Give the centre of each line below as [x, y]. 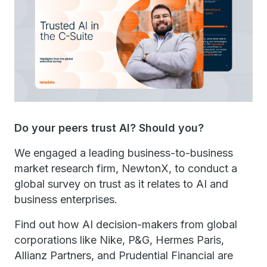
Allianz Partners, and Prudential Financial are [124, 255]
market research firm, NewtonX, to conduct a [126, 168]
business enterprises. [67, 199]
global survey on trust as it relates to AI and [121, 184]
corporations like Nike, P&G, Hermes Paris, [119, 240]
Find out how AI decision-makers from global [126, 224]
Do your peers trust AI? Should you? [111, 128]
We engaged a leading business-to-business [124, 153]
